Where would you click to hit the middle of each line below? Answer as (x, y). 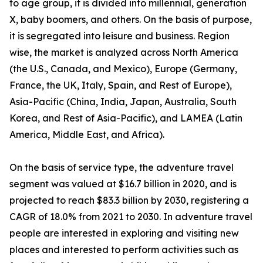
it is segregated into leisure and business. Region (119, 36)
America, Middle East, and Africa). (87, 135)
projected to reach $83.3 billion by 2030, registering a (129, 200)
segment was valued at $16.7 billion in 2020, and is (123, 184)
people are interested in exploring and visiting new (124, 233)
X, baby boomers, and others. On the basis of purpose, (131, 20)
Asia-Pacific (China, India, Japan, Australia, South (123, 102)
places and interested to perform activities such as (124, 250)
